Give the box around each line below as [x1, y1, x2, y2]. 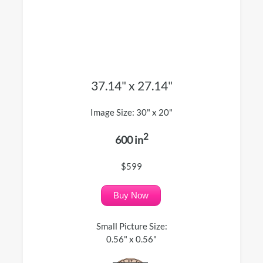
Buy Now [113, 190, 149, 200]
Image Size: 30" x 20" [90, 106, 173, 117]
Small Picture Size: [96, 220, 167, 231]
